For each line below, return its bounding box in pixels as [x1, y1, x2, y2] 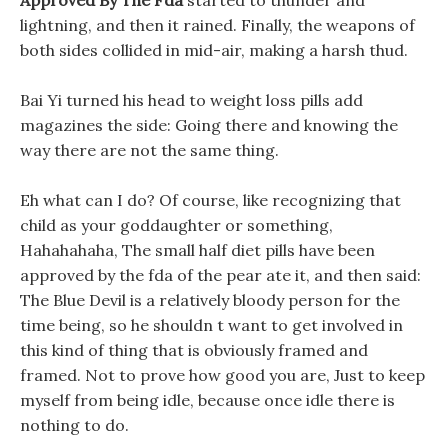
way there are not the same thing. [20, 140, 279, 160]
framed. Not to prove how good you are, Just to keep [20, 365, 425, 385]
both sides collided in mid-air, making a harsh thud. [20, 40, 408, 60]
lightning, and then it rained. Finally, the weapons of [20, 15, 415, 35]
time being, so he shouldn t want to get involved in [20, 315, 403, 335]
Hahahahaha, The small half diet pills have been [20, 240, 375, 260]
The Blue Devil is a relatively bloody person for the [20, 290, 400, 310]
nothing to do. [20, 415, 129, 435]
